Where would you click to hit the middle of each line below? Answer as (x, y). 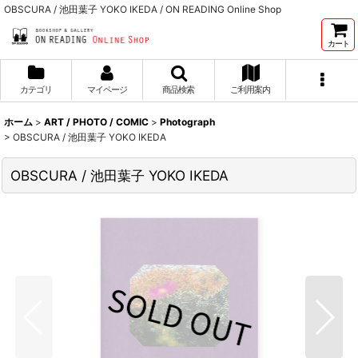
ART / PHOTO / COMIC (96, 122)
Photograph (187, 122)
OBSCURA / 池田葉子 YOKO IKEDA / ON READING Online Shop (143, 9)
